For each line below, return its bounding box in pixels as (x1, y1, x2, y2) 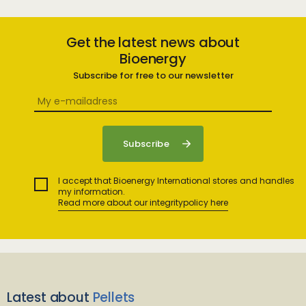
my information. (58, 186, 125, 197)
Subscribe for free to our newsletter (72, 69, 234, 82)
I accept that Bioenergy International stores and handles (58, 175, 294, 186)
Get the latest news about (66, 33, 240, 52)
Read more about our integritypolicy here (58, 197, 228, 208)
